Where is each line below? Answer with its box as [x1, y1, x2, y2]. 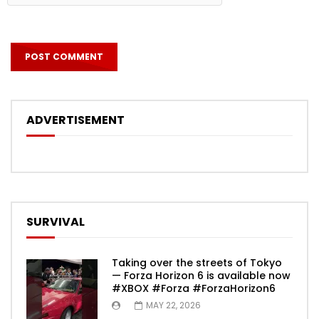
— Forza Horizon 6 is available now [112, 268, 291, 283]
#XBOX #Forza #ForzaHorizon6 [112, 281, 276, 296]
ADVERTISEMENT [26, 112, 125, 129]
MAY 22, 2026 [146, 299, 201, 312]
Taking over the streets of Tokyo [112, 256, 282, 271]
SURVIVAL [26, 214, 85, 231]
